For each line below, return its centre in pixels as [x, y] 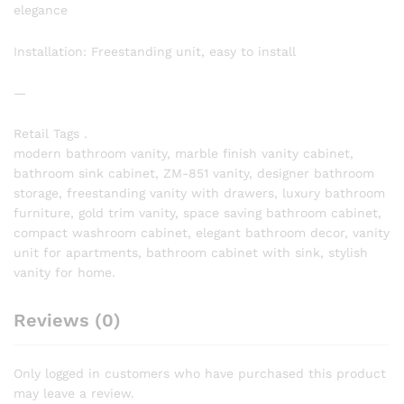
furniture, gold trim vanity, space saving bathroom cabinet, [197, 213]
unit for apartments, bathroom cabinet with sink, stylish [191, 253]
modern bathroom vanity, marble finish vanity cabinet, [184, 154]
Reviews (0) [67, 321]
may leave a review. [74, 394]
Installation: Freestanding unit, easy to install [155, 51]
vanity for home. [64, 273]
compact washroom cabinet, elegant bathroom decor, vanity [202, 233]
